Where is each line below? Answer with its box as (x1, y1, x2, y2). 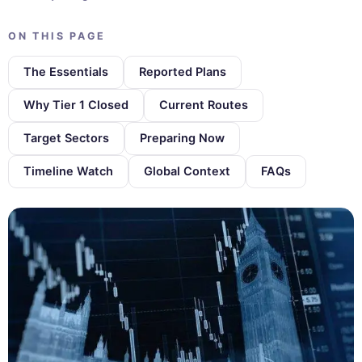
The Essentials (23, 64, 108, 79)
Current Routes (159, 97, 248, 112)
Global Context (144, 163, 230, 179)
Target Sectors (23, 130, 109, 145)
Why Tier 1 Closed (23, 97, 128, 112)
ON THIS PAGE (8, 29, 106, 42)
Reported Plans (139, 64, 226, 79)
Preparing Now (140, 130, 225, 145)
